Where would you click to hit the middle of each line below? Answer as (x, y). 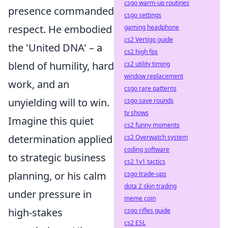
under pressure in (50, 194)
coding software (147, 149)
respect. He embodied (60, 29)
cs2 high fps (141, 52)
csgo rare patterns (150, 88)
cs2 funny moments (152, 125)
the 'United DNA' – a (55, 48)
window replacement (154, 76)
